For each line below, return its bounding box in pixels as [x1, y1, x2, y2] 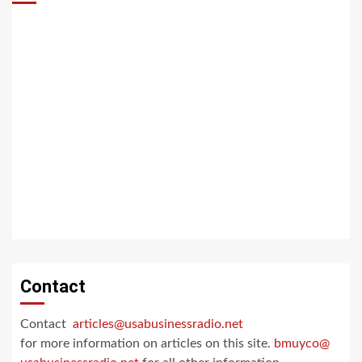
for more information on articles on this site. [20, 337, 274, 351]
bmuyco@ [274, 337, 330, 351]
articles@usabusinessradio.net [73, 318, 243, 331]
